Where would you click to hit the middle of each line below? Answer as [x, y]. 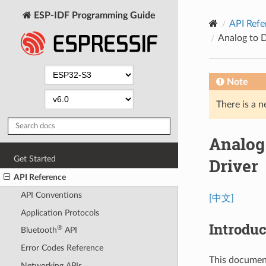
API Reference [40, 177]
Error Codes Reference [62, 248]
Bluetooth [39, 230]
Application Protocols [60, 213]
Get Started [35, 159]
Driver [233, 166]
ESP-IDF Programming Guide [94, 15]
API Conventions [51, 195]
